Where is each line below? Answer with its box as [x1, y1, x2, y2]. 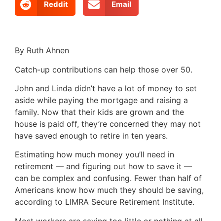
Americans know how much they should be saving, [15, 185, 204, 195]
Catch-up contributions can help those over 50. [15, 64, 192, 74]
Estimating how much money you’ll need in [15, 149, 174, 160]
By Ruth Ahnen [15, 45, 69, 56]
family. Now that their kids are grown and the [15, 107, 184, 117]
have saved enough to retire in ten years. [15, 130, 168, 141]
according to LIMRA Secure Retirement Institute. [15, 197, 194, 207]
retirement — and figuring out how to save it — [15, 161, 192, 172]
